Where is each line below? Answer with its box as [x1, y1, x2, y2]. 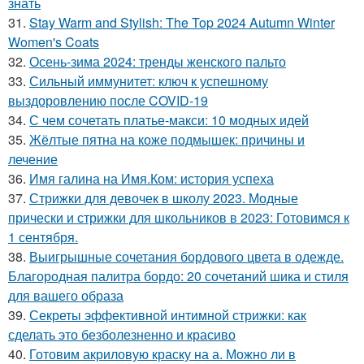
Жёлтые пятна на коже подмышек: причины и [29, 130, 305, 149]
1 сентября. [8, 227, 78, 246]
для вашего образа [8, 286, 123, 305]
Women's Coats [8, 32, 99, 51]
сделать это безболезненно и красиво [8, 325, 236, 344]
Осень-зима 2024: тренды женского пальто [29, 52, 286, 71]
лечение [8, 149, 58, 168]
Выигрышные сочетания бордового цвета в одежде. [29, 247, 344, 266]
